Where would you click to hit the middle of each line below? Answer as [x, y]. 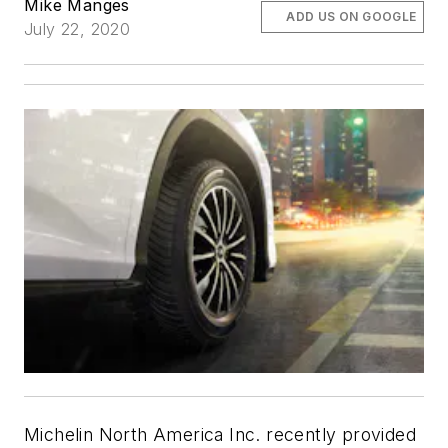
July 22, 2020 [77, 29]
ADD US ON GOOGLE [351, 16]
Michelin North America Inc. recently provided [220, 434]
